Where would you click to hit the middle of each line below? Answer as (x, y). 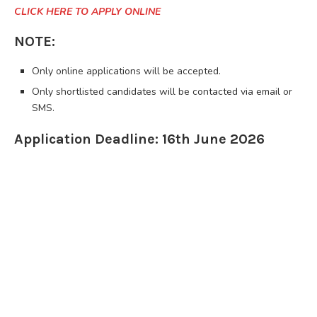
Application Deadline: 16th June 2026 (139, 139)
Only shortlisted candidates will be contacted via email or (162, 91)
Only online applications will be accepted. (126, 71)
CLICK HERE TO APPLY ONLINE (87, 11)
